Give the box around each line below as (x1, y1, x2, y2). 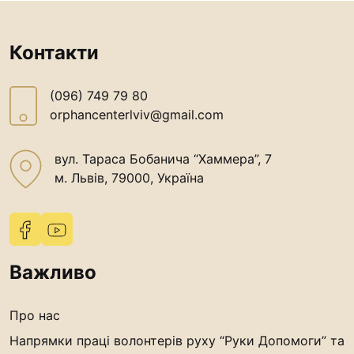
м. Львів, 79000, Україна (55, 170, 205, 186)
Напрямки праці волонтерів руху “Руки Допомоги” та (9, 332, 345, 348)
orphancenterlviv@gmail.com (50, 107, 224, 122)
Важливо (9, 260, 96, 284)
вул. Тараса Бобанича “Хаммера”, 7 (55, 151, 273, 167)
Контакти (9, 41, 99, 64)
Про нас (9, 307, 60, 323)
